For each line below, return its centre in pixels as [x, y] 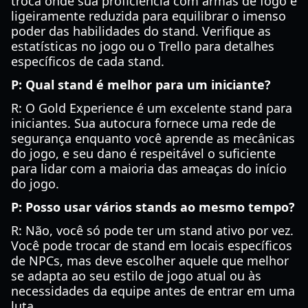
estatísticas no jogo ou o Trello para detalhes [143, 46]
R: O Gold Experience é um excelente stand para [152, 108]
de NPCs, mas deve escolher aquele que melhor [150, 261]
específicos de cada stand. [88, 61]
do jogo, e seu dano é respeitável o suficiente [143, 153]
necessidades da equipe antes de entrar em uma [153, 291]
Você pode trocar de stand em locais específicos [152, 245]
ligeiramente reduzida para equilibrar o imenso [148, 16]
